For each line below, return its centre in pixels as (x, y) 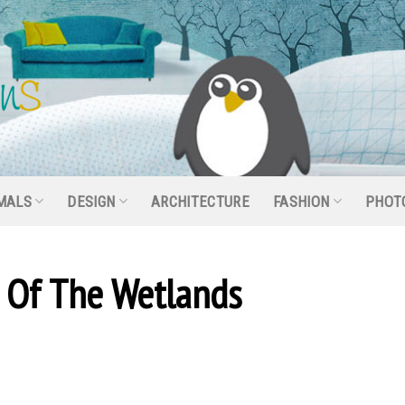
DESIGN (91, 201)
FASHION (301, 201)
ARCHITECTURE (200, 201)
